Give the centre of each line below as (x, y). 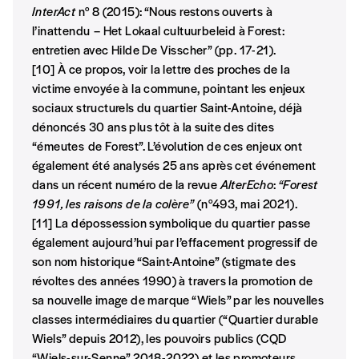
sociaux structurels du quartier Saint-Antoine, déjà (167, 107)
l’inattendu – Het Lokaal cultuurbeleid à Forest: (159, 30)
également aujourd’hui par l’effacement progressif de (175, 242)
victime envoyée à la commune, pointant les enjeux (169, 88)
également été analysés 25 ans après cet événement (174, 165)
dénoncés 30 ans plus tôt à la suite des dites (153, 127)
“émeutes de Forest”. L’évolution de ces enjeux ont (167, 146)
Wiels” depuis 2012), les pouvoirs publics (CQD (159, 338)
